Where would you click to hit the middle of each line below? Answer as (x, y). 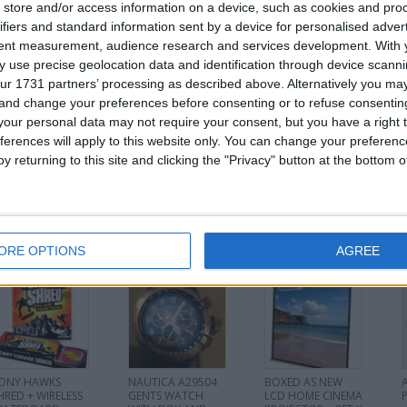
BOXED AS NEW (304, 382)
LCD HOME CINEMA (314, 396)
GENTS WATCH (165, 396)
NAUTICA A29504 (172, 382)
